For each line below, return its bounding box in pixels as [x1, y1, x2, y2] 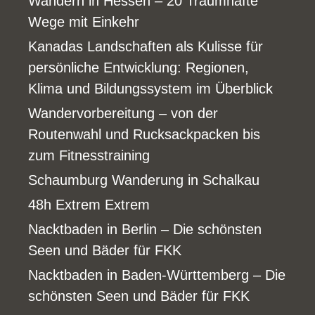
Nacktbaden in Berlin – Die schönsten [28, 221, 262, 237]
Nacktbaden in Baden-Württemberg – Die [28, 266, 285, 283]
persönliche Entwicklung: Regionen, [28, 59, 249, 75]
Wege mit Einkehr [28, 13, 139, 30]
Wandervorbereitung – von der [28, 105, 218, 121]
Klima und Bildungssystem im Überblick [28, 80, 273, 96]
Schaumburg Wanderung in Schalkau [28, 172, 259, 188]
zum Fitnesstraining [28, 147, 150, 163]
